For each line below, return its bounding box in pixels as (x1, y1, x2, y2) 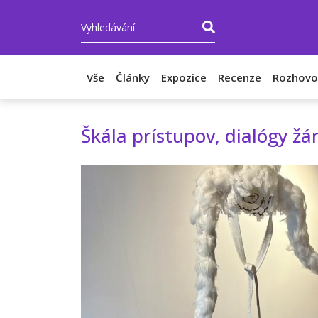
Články (116, 70, 150, 84)
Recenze (218, 70, 261, 84)
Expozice (161, 70, 207, 84)
